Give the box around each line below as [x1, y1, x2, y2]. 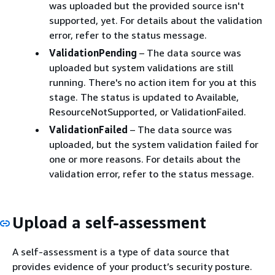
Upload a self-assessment [12, 213, 206, 232]
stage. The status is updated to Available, [49, 91, 239, 103]
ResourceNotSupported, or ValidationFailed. [49, 106, 246, 118]
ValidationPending [49, 47, 137, 59]
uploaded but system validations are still [49, 61, 233, 74]
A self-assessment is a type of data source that [12, 245, 230, 258]
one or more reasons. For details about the [49, 153, 241, 165]
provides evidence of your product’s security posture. [12, 260, 252, 273]
